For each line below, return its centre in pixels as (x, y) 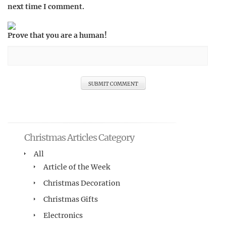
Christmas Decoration (82, 183)
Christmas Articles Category (79, 137)
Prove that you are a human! (57, 35)
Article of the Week (77, 167)
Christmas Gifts (71, 199)
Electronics (63, 215)
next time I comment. (46, 6)
